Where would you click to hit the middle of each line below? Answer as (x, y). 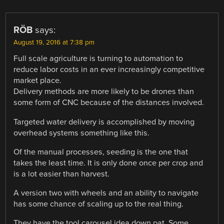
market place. (38, 81)
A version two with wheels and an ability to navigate (106, 193)
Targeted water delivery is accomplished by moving (104, 122)
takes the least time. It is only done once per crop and (108, 163)
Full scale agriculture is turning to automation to (98, 59)
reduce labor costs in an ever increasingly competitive (109, 70)
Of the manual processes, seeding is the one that (101, 152)
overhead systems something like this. (82, 133)
